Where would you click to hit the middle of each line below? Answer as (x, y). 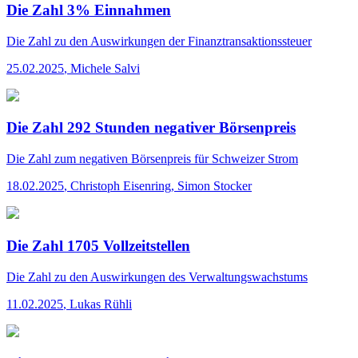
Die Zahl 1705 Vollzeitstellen (98, 245)
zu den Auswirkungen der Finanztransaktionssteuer (181, 41)
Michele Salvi (105, 68)
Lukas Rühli (101, 304)
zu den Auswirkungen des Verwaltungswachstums (179, 276)
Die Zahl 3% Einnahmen (89, 10)
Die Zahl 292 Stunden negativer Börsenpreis (151, 128)
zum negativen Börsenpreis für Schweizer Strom (175, 159)
